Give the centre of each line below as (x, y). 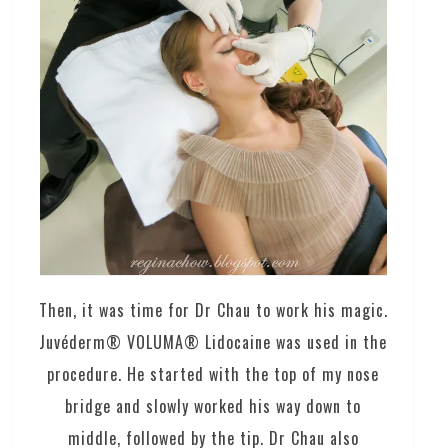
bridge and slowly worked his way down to (213, 405)
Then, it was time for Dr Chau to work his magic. (213, 309)
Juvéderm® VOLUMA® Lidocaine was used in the (213, 341)
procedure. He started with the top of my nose (213, 373)
